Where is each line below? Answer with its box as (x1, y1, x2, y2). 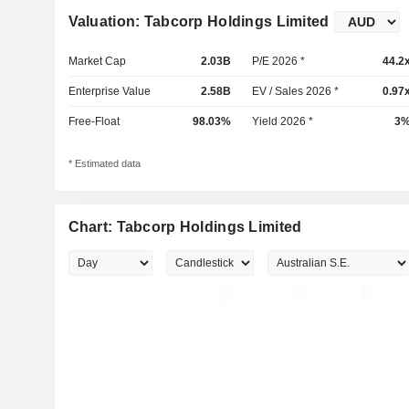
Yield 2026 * (252, 115, 314, 128)
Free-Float (68, 115, 120, 128)
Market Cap (68, 55, 126, 68)
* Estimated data (68, 158, 141, 170)
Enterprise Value (68, 85, 151, 98)
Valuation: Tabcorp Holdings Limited (68, 14, 330, 29)
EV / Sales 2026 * (252, 85, 340, 98)
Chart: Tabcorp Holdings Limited (68, 219, 302, 236)
